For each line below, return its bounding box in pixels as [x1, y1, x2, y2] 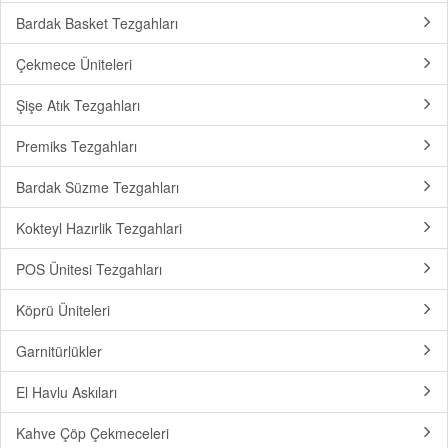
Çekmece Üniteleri [16, 54, 132, 74]
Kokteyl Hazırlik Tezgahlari [16, 218, 182, 238]
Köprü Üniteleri [16, 300, 110, 320]
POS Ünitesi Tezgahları [16, 259, 162, 279]
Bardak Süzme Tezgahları [16, 177, 179, 197]
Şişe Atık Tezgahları [16, 95, 140, 115]
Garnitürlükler [16, 341, 102, 361]
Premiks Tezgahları [16, 136, 137, 156]
